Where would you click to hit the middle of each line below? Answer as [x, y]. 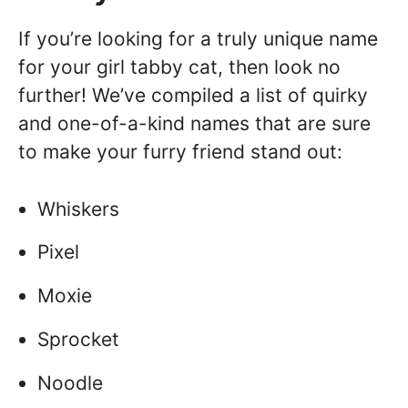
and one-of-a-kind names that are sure [194, 124]
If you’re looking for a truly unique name [198, 39]
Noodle [70, 382]
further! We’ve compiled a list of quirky [193, 96]
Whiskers [78, 209]
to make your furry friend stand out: [180, 152]
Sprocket [78, 340]
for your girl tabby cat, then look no [179, 67]
